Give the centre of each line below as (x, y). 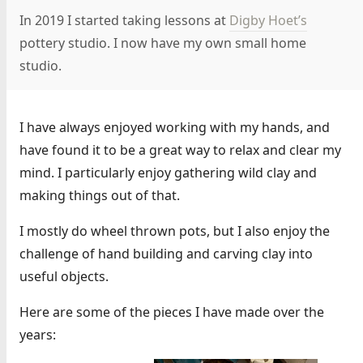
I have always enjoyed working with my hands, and (175, 127)
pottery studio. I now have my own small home (163, 43)
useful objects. (64, 276)
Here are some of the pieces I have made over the (172, 312)
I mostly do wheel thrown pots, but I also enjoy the (175, 231)
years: (38, 334)
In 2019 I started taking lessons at (124, 20)
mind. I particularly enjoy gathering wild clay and (168, 172)
